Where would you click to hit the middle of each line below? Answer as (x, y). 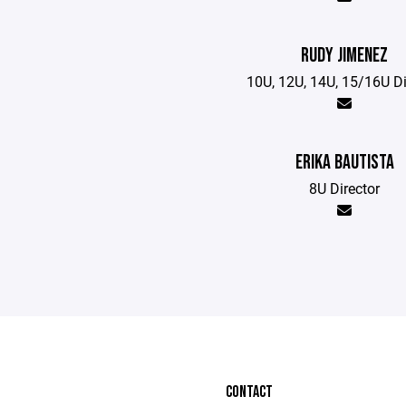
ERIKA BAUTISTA (344, 163)
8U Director (345, 188)
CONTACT (249, 392)
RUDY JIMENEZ (345, 56)
